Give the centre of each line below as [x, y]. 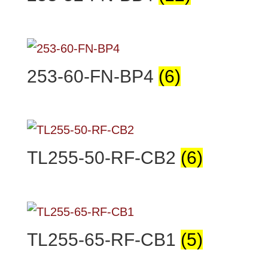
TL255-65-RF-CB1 [103, 239]
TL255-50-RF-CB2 [103, 158]
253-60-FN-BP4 [92, 77]
